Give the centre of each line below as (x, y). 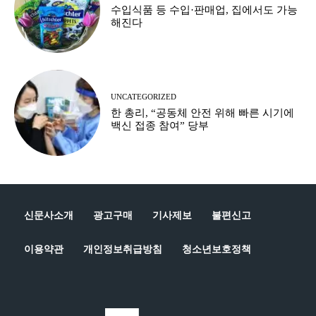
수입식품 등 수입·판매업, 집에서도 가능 (205, 10)
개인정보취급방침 (123, 249)
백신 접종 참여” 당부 (160, 126)
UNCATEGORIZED (144, 97)
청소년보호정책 (217, 249)
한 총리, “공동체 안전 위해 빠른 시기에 (203, 113)
